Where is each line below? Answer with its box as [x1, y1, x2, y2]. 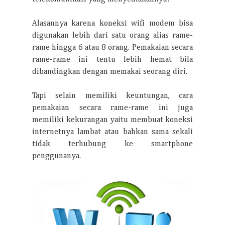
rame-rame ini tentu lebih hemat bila [32, 56, 193, 64]
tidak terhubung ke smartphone [32, 140, 193, 148]
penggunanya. [32, 152, 81, 160]
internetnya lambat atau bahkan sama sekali [32, 128, 193, 136]
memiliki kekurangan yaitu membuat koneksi [32, 116, 193, 124]
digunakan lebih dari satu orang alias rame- [32, 32, 193, 40]
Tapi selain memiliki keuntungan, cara [32, 92, 193, 100]
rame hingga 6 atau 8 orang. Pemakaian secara [32, 44, 193, 52]
